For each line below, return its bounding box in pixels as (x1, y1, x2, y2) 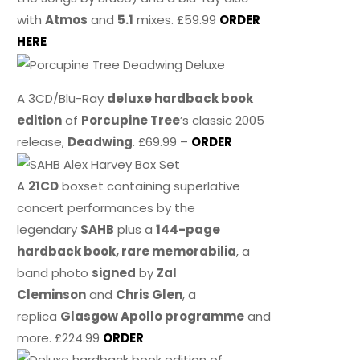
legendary (17, 220, 81, 238)
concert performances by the (17, 198, 196, 216)
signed (92, 264, 137, 281)
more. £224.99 (17, 329, 104, 346)
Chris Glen (116, 285, 183, 303)
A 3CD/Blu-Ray (17, 89, 108, 107)
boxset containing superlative (59, 177, 241, 194)
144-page (156, 220, 221, 238)
